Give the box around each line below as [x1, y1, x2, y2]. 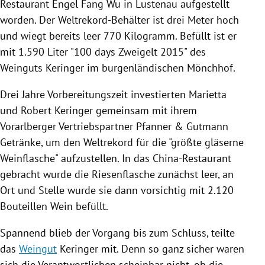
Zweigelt [118, 44, 157, 59]
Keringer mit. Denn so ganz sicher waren [57, 241, 244, 256]
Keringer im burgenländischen [43, 60, 187, 75]
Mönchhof [187, 60, 233, 75]
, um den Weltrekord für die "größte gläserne [41, 135, 244, 149]
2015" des [157, 44, 206, 59]
